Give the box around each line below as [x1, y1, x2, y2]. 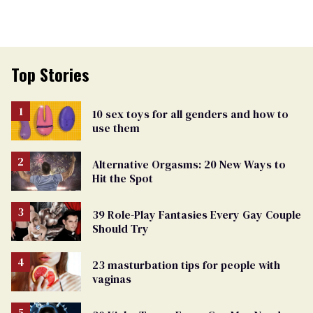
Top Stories [11, 61, 89, 87]
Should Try [92, 220, 149, 236]
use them [92, 119, 140, 136]
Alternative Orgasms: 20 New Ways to [92, 156, 286, 172]
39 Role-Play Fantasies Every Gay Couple [92, 206, 301, 222]
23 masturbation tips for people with [92, 257, 280, 273]
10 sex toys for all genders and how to [92, 105, 289, 122]
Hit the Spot [92, 170, 153, 186]
